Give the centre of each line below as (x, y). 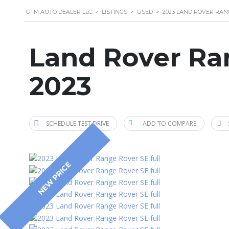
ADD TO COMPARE (169, 123)
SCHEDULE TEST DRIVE (77, 123)
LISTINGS (114, 12)
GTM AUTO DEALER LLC (59, 12)
